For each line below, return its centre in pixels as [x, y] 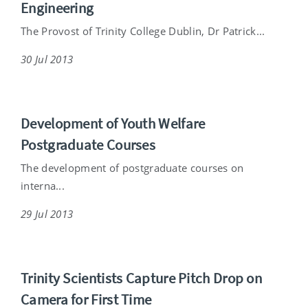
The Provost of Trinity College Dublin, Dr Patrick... [143, 31]
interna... [43, 185]
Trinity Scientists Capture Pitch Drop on [141, 278]
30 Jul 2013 [47, 59]
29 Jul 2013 [47, 213]
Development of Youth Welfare [113, 123]
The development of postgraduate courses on [132, 167]
